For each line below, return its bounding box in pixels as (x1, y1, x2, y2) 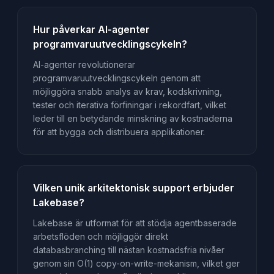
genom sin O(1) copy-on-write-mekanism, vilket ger (32, 258, 240, 269)
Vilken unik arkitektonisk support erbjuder (32, 182, 234, 194)
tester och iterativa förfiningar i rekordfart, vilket (32, 100, 226, 111)
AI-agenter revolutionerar (32, 59, 135, 70)
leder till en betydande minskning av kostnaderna (32, 113, 232, 124)
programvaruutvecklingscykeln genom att (32, 73, 201, 84)
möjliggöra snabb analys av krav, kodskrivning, (32, 86, 222, 97)
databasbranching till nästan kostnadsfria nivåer (32, 245, 224, 256)
